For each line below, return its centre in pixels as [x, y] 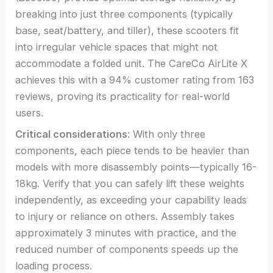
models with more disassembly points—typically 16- [136, 167]
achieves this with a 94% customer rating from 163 [135, 80]
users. [30, 112]
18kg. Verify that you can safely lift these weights [130, 184]
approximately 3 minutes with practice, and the [126, 233]
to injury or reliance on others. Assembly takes [125, 217]
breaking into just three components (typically [124, 14]
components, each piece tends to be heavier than [133, 151]
